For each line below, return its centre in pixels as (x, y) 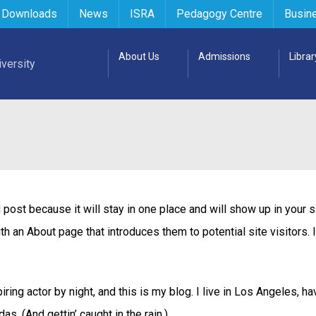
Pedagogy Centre (219, 14)
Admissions (224, 56)
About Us (139, 56)
